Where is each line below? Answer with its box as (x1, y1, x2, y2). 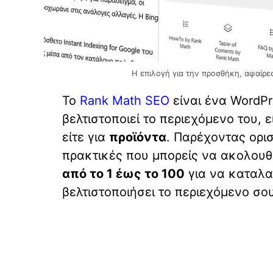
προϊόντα (109, 129, 166, 144)
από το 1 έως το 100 (62, 166, 185, 181)
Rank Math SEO (80, 93, 169, 108)
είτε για (62, 129, 109, 144)
